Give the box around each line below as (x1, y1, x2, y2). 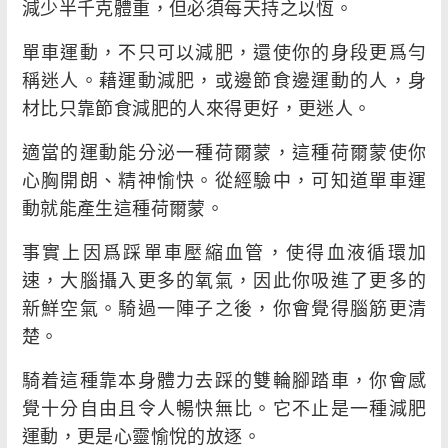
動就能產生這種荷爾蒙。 (21, 194, 225, 221)
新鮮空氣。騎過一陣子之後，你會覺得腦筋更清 (21, 294, 427, 321)
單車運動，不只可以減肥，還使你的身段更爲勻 (21, 38, 427, 65)
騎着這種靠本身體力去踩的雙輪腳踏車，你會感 (21, 366, 427, 393)
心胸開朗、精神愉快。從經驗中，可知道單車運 (21, 166, 427, 193)
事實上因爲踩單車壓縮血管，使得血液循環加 (21, 238, 427, 265)
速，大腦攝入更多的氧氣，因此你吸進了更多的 (21, 266, 427, 293)
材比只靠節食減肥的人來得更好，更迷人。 (21, 94, 372, 121)
